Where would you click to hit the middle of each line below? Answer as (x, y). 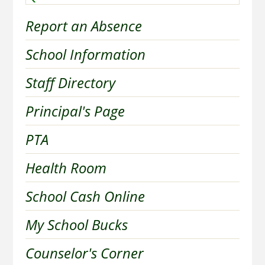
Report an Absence (83, 25)
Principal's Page (75, 111)
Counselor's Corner (84, 253)
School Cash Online (85, 196)
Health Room (66, 167)
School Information (85, 54)
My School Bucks (76, 224)
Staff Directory (70, 82)
